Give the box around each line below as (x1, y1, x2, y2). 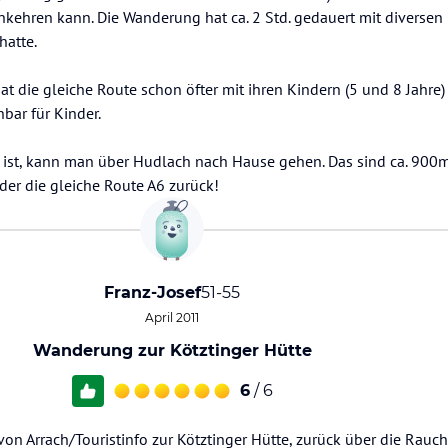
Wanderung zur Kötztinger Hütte (32, 341, 312, 360)
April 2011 (145, 310, 199, 325)
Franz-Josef (104, 283, 201, 302)
